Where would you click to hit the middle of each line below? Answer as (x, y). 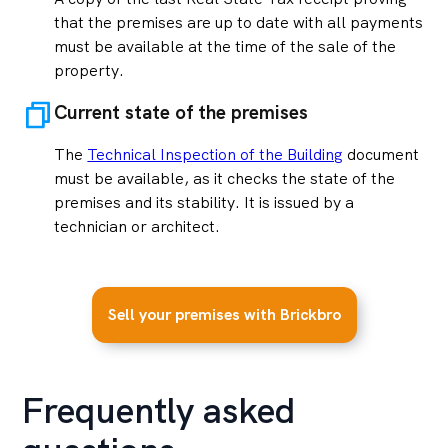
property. (89, 71)
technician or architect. (137, 227)
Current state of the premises (181, 113)
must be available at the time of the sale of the (225, 47)
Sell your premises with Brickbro (224, 315)
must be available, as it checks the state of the (225, 179)
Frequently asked (159, 411)
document (381, 155)
